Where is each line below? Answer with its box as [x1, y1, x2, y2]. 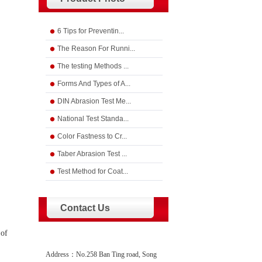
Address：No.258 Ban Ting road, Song [46, 250, 157, 258]
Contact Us [60, 203, 110, 213]
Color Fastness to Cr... [57, 132, 127, 140]
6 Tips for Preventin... [57, 27, 124, 35]
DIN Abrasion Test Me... [57, 97, 131, 105]
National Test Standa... [57, 115, 129, 123]
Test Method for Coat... [57, 167, 128, 175]
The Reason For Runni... [57, 44, 135, 53]
